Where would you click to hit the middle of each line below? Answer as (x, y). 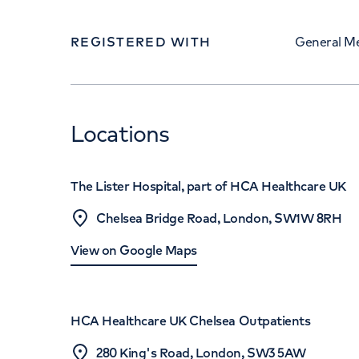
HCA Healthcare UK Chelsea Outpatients (191, 321)
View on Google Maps (134, 250)
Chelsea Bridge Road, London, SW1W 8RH (219, 218)
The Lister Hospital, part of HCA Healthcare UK (208, 186)
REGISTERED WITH (141, 42)
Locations (120, 133)
